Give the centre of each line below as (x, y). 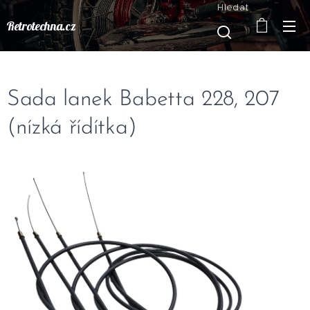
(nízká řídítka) (72, 128)
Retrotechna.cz (42, 26)
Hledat (233, 7)
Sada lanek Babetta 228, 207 (143, 100)
